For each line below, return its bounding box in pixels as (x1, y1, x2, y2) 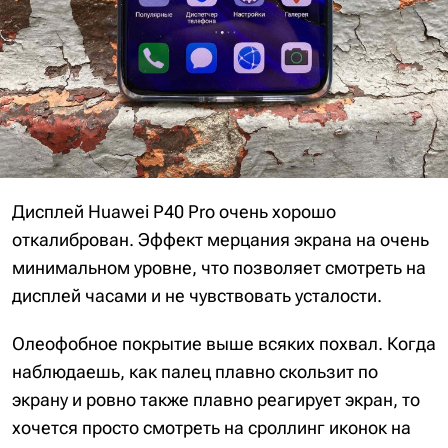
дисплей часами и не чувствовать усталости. (12, 284, 382, 306)
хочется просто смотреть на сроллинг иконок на (12, 416, 411, 438)
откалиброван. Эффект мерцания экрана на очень (12, 228, 429, 250)
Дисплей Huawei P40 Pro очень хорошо (12, 200, 336, 222)
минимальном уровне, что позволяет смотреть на (12, 256, 426, 278)
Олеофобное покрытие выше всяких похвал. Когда (12, 332, 436, 354)
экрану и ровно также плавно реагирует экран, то (12, 388, 420, 410)
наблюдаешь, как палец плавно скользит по (12, 360, 378, 382)
